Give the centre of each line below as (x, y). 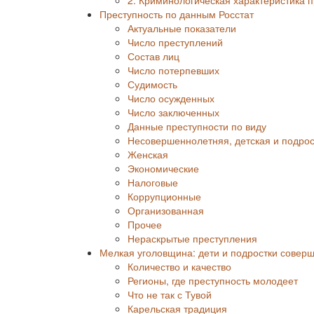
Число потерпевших (173, 70)
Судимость (152, 84)
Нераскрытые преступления (192, 238)
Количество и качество (179, 266)
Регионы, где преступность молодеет (213, 280)
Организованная (166, 210)
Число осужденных (171, 98)
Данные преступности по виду (197, 126)
